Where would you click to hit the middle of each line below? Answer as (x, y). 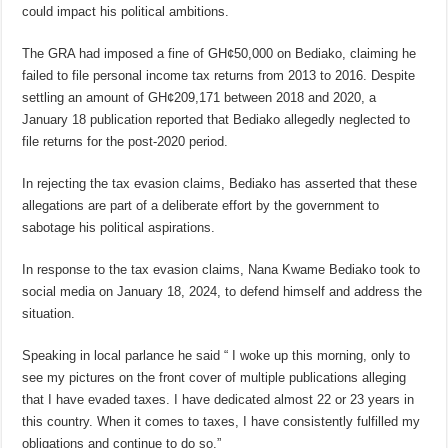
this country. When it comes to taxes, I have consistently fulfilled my (221, 421)
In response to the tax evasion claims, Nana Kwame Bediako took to (221, 269)
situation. (49, 313)
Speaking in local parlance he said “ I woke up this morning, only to (216, 355)
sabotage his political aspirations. (119, 227)
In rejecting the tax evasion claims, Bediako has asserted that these (220, 183)
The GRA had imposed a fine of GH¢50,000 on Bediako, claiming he (219, 53)
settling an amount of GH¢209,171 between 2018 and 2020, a (199, 97)
